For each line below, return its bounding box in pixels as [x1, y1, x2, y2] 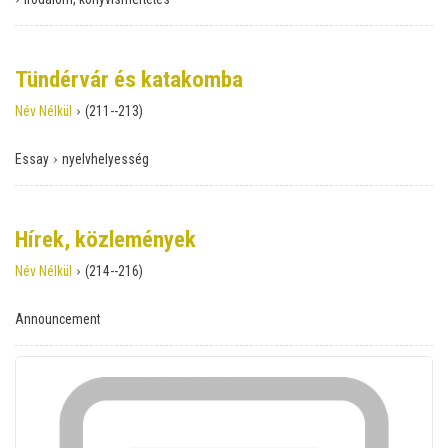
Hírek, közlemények [15, 225, 196, 253]
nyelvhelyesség [62, 150, 149, 167]
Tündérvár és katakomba [15, 65, 243, 93]
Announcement [15, 310, 100, 327]
